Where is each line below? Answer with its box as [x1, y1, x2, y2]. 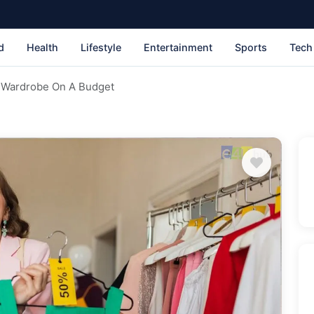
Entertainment [144, 41, 212, 53]
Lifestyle [81, 41, 121, 53]
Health [27, 41, 58, 53]
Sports [235, 41, 267, 53]
